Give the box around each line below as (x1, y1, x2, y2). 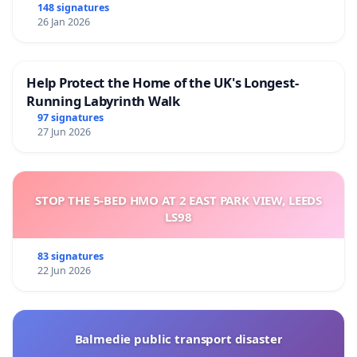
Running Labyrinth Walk (26, 91, 180, 110)
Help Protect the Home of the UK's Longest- (26, 73, 299, 92)
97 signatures (37, 110, 104, 124)
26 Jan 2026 (37, 14, 90, 29)
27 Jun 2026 (37, 124, 91, 139)
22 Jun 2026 (37, 263, 91, 277)
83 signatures (37, 249, 104, 263)
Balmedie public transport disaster (74, 330, 283, 347)
